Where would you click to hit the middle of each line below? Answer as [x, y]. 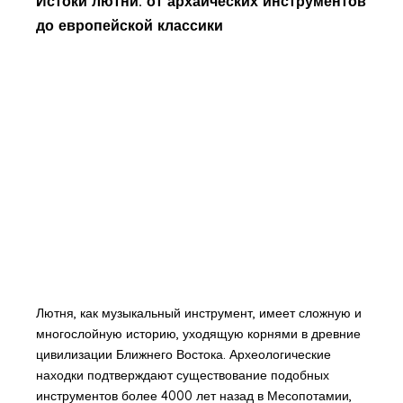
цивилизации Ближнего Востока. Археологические [183, 355]
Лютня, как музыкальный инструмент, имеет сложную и [198, 313]
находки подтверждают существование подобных [182, 376]
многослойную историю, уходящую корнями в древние [198, 334]
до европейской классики [129, 25]
